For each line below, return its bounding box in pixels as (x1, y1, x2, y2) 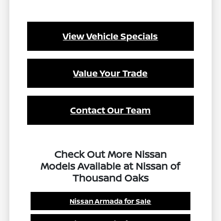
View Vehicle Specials (63, 30, 158, 42)
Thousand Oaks (72, 171, 148, 185)
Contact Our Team (70, 104, 151, 116)
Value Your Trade (73, 67, 148, 79)
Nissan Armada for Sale (70, 196, 151, 206)
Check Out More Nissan (54, 147, 167, 161)
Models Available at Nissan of (40, 159, 181, 173)
